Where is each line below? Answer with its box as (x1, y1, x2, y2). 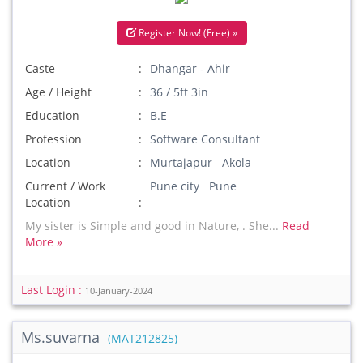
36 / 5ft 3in (150, 84, 209, 100)
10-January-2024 (85, 285, 152, 297)
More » (25, 234, 62, 250)
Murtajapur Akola (150, 155, 252, 170)
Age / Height (25, 84, 92, 100)
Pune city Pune (150, 178, 237, 194)
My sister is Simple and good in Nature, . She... (25, 218, 282, 233)
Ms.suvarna (21, 327, 104, 347)
